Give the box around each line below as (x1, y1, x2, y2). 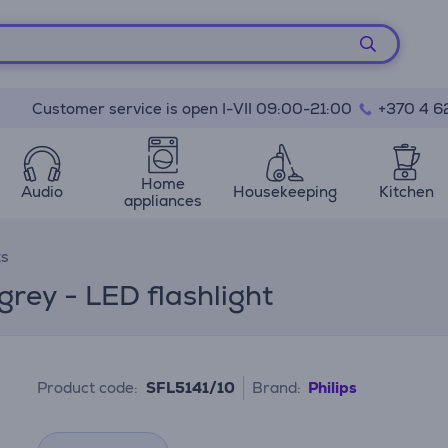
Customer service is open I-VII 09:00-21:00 (31, 99, 356, 118)
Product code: (37, 378, 139, 397)
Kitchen (378, 182, 434, 201)
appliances (124, 190, 203, 210)
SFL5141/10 (146, 378, 236, 397)
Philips (308, 378, 358, 397)
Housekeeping (232, 182, 337, 201)
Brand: (252, 378, 302, 397)
